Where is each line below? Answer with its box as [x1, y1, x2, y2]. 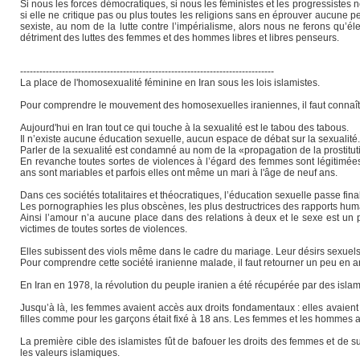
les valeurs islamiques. [20, 346, 120, 358]
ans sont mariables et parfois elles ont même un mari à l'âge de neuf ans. [20, 166, 337, 178]
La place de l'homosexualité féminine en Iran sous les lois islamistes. [20, 76, 320, 88]
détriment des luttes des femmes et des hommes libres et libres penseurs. [20, 31, 339, 43]
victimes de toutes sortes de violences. [20, 223, 187, 235]
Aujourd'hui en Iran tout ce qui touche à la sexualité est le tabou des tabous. [20, 121, 349, 133]
